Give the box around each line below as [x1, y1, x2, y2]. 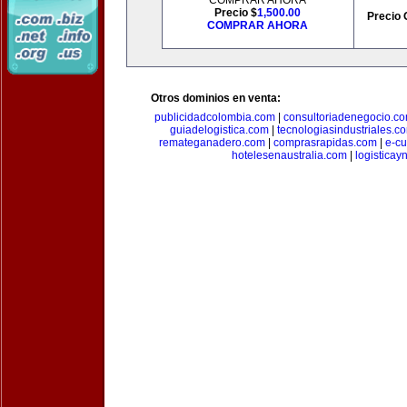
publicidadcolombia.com [154, 111, 275, 124]
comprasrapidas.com [273, 136, 377, 149]
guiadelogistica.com [169, 124, 269, 136]
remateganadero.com [159, 136, 265, 149]
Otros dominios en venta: [151, 92, 281, 104]
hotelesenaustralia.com [231, 149, 347, 162]
